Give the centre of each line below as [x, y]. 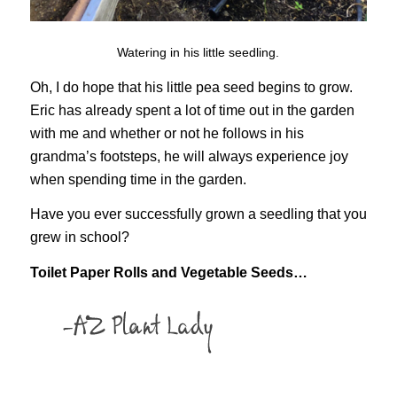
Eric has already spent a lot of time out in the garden [192, 110]
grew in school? [79, 237]
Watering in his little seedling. [198, 53]
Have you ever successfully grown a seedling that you [198, 214]
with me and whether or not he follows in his [167, 133]
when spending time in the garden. [138, 179]
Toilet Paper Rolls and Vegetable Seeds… [168, 272]
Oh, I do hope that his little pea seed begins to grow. [191, 87]
